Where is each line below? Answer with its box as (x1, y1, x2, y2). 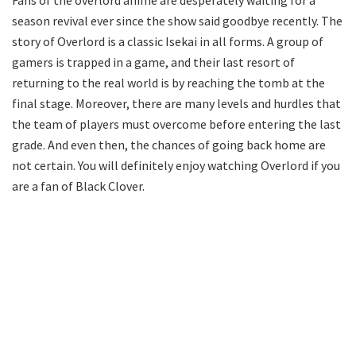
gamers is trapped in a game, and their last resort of (12, 54, 295, 71)
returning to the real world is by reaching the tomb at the (12, 75, 325, 91)
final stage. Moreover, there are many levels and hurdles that (12, 95, 341, 112)
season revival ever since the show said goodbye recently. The (12, 13, 342, 29)
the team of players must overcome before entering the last (12, 116, 341, 133)
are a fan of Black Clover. (12, 178, 145, 195)
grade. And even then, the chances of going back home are (12, 137, 326, 153)
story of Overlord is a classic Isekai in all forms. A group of (12, 33, 323, 50)
